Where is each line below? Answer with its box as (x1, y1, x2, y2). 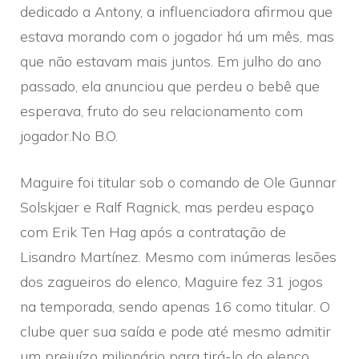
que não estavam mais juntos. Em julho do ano (20, 51, 321, 71)
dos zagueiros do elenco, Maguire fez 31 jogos (20, 272, 323, 291)
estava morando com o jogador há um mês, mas (20, 26, 334, 46)
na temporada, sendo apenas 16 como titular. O (20, 296, 330, 316)
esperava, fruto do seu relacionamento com (20, 101, 303, 120)
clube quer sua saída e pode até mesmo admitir (20, 321, 331, 341)
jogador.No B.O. (20, 126, 118, 145)
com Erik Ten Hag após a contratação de (20, 222, 286, 241)
